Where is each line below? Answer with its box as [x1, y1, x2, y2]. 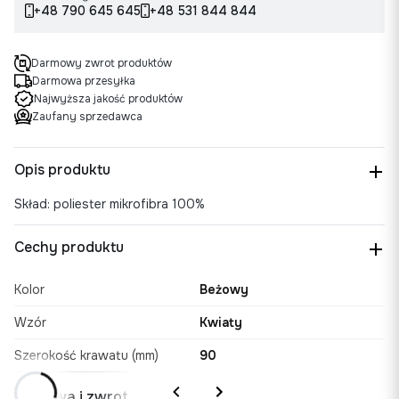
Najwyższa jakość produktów [34, 92, 183, 107]
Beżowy [199, 281, 248, 298]
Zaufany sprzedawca [32, 110, 142, 125]
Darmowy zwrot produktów [31, 56, 172, 71]
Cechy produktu [14, 238, 124, 257]
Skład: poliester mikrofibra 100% [14, 196, 205, 213]
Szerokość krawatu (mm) [14, 347, 159, 364]
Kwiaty [199, 314, 242, 331]
